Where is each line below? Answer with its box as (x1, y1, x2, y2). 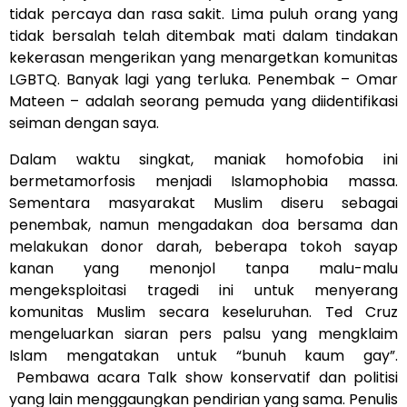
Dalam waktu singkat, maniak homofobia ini (9, 149, 398, 170)
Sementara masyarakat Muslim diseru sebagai (9, 193, 398, 213)
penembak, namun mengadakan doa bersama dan (9, 214, 398, 235)
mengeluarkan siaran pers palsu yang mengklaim (9, 323, 398, 344)
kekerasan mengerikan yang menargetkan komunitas (9, 47, 398, 68)
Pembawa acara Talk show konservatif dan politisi (9, 367, 398, 388)
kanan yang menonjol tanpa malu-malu (9, 258, 398, 279)
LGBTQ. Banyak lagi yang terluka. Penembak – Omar (9, 69, 398, 90)
